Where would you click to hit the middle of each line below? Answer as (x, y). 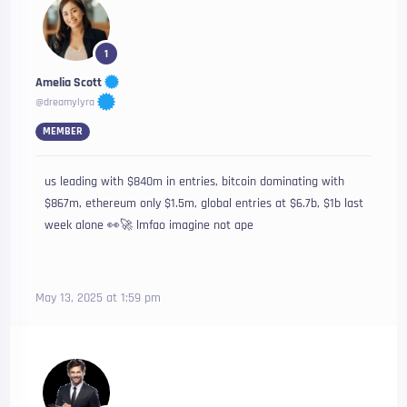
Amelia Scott (69, 82)
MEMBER (63, 131)
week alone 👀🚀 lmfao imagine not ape (149, 225)
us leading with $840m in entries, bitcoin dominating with (195, 182)
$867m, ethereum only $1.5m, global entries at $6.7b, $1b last (204, 203)
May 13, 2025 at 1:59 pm (99, 298)
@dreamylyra (65, 103)
